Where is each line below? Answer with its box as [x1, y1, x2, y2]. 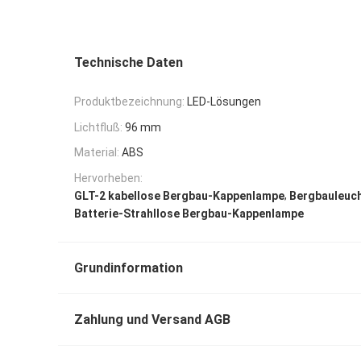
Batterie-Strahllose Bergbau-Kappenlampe [74, 206, 304, 220]
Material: [74, 146, 119, 160]
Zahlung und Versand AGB [74, 311, 230, 327]
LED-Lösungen [187, 94, 261, 108]
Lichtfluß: [74, 120, 122, 134]
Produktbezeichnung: [74, 94, 185, 108]
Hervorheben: [74, 172, 143, 185]
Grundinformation [74, 259, 183, 276]
